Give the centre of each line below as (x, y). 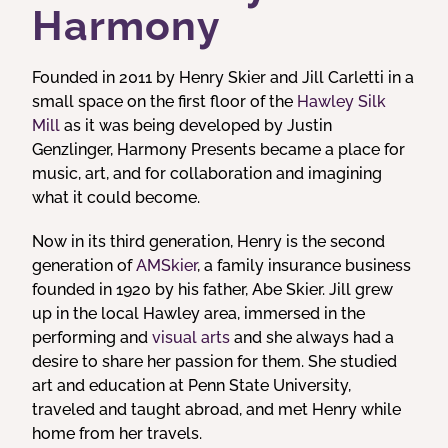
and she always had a (312, 337)
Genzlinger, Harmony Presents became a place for (219, 149)
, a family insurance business (304, 265)
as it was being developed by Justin (196, 125)
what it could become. (116, 197)
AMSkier (167, 265)
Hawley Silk (342, 101)
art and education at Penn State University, (192, 385)
